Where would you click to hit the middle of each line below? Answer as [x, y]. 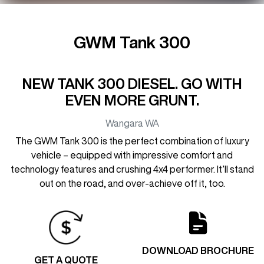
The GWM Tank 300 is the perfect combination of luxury [132, 141]
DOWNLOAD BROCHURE [198, 250]
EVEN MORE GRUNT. [132, 100]
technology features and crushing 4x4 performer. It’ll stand [132, 169]
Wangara [124, 123]
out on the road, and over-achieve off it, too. [132, 183]
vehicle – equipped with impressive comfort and [132, 155]
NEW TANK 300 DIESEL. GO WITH [132, 83]
